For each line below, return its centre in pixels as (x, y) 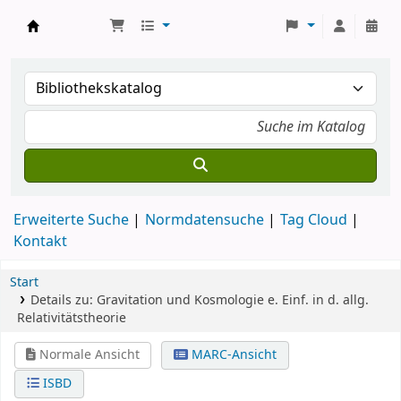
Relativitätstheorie (72, 318)
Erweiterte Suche (71, 220)
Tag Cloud (314, 220)
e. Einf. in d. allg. (318, 300)
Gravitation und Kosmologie (180, 300)
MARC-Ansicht (232, 355)
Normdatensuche (205, 220)
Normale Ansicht (88, 355)
